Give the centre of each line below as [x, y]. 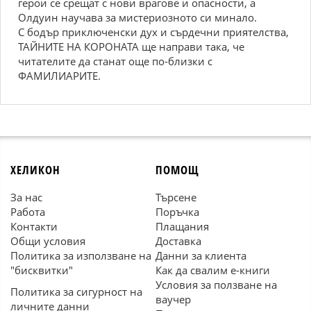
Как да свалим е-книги [213, 270]
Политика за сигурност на [76, 292]
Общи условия [48, 241]
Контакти [34, 226]
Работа [28, 212]
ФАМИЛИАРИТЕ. [59, 76]
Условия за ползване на [216, 285]
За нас [26, 197]
